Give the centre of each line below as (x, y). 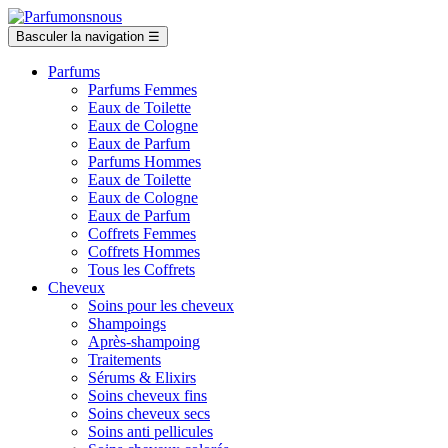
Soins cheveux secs (149, 413)
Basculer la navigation (80, 36)
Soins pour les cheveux (161, 305)
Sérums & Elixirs (142, 377)
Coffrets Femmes (142, 233)
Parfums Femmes (142, 89)
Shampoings (127, 323)
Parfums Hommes (144, 161)
